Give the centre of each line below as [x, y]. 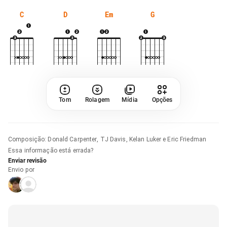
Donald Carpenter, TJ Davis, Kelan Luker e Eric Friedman [127, 139]
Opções [162, 100]
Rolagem [97, 100]
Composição [27, 139]
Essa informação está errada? [51, 150]
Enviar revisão [27, 160]
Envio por [22, 169]
